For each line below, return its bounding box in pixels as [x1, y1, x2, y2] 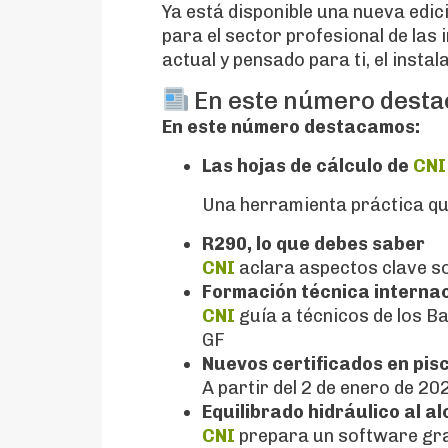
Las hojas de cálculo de [202, 155, 413, 177]
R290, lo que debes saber [202, 233, 425, 255]
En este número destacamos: [162, 116, 420, 138]
